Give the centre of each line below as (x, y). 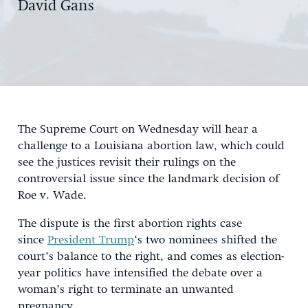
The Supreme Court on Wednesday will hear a (138, 129)
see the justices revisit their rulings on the (127, 162)
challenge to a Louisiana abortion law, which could (151, 146)
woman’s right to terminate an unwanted (126, 289)
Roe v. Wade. (52, 195)
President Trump (91, 240)
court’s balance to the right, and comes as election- (151, 256)
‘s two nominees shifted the (206, 240)
